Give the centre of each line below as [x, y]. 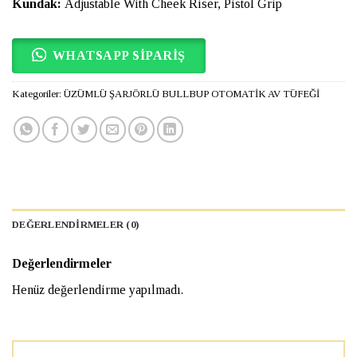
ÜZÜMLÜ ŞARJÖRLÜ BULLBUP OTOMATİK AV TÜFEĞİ [192, 94]
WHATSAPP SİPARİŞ [119, 56]
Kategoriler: [38, 94]
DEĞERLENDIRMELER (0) [76, 225]
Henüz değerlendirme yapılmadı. [98, 290]
